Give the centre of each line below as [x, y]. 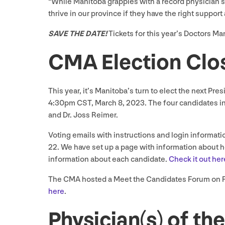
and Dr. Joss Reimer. [84, 116]
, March [105, 103]
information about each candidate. [108, 160]
